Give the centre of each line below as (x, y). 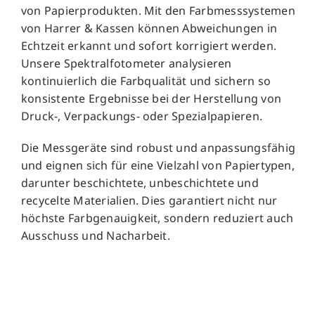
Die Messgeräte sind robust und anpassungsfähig (158, 148)
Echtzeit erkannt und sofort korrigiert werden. (148, 46)
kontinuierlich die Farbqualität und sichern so (146, 81)
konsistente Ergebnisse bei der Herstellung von (151, 99)
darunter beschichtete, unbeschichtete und (140, 183)
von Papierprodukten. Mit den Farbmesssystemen (158, 11)
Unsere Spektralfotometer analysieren (126, 64)
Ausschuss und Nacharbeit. (95, 236)
